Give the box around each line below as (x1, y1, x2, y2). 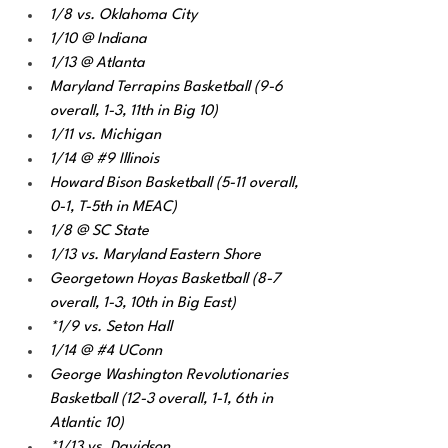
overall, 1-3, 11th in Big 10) (50, 104, 222, 119)
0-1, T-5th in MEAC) (50, 200, 181, 215)
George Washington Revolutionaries (50, 368, 292, 383)
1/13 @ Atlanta (50, 56, 149, 71)
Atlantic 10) (50, 416, 128, 431)
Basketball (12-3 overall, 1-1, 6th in (50, 392, 277, 407)
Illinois (115, 152, 163, 167)
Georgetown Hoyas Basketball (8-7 (50, 272, 284, 287)
